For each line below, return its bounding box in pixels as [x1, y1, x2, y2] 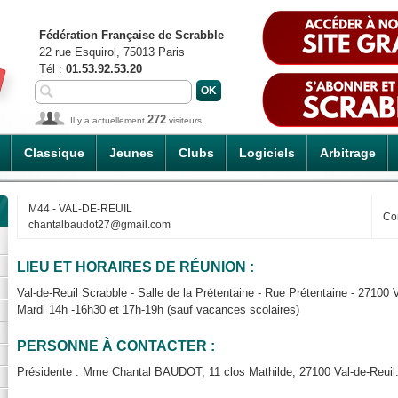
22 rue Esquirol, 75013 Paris [39, 45, 185, 59]
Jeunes [109, 146, 154, 160]
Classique [24, 146, 84, 160]
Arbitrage [320, 146, 376, 160]
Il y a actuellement [70, 115, 147, 125]
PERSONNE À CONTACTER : [17, 338, 215, 354]
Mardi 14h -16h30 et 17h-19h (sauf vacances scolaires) [17, 303, 299, 317]
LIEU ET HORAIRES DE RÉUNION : [17, 259, 254, 275]
